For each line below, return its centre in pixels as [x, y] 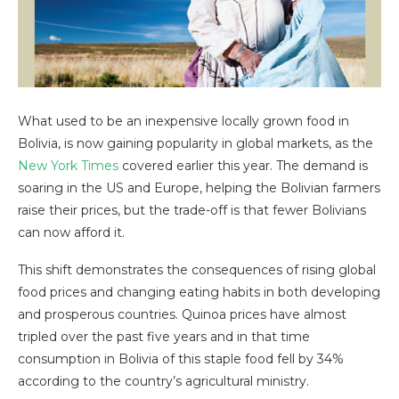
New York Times [68, 166]
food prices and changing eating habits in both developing [199, 293]
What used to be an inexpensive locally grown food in [183, 122]
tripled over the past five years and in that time [164, 337]
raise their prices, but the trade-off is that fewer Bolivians [192, 211]
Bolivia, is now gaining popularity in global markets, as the [195, 144]
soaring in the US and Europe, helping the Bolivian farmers [199, 188]
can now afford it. [71, 233]
